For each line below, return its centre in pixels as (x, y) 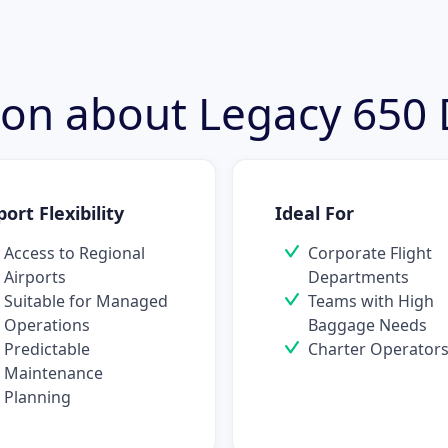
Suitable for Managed (86, 301)
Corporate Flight (370, 253)
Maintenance (53, 373)
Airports (35, 277)
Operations (47, 325)
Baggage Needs (367, 325)
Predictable (47, 349)
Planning (37, 397)
